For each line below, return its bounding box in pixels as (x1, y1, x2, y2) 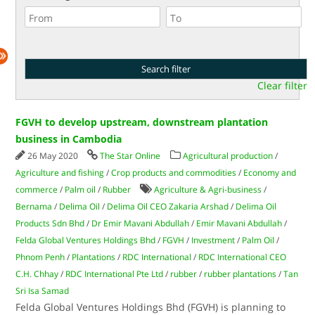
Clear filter (257, 79, 307, 92)
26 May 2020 (27, 150, 81, 162)
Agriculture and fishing (15, 167, 105, 179)
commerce (15, 184, 58, 195)
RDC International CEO (198, 251, 287, 263)
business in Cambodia (15, 132, 122, 146)
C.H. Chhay (15, 268, 59, 280)
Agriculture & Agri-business (154, 184, 262, 195)
